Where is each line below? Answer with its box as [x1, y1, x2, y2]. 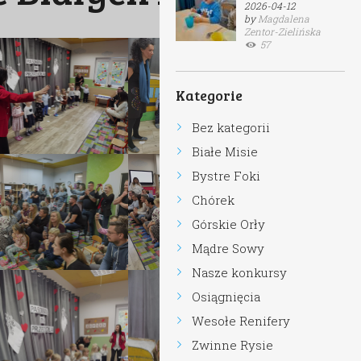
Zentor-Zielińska [244, 25, 321, 38]
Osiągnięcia [192, 288, 260, 305]
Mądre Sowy [192, 240, 264, 256]
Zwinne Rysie [192, 337, 273, 353]
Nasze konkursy [192, 264, 287, 280]
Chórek [192, 192, 234, 208]
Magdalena [258, 12, 309, 25]
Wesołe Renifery [192, 313, 290, 329]
